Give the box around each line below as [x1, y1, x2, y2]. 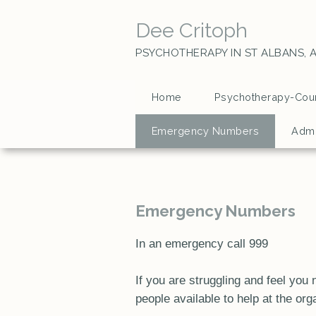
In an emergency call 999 [135, 237, 268, 250]
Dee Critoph [135, 18, 248, 42]
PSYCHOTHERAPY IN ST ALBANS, [135, 47, 307, 59]
